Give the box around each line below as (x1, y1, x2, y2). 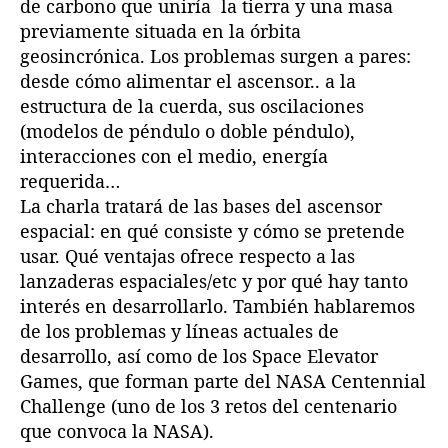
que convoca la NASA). (20, 418, 214, 443)
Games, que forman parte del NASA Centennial (20, 368, 426, 393)
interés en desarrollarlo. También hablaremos (20, 293, 415, 318)
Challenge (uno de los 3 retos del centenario (20, 393, 397, 418)
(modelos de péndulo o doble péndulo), (20, 118, 355, 143)
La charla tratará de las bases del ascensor (20, 193, 382, 218)
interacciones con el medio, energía (20, 143, 328, 168)
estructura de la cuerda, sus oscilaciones (20, 93, 364, 118)
